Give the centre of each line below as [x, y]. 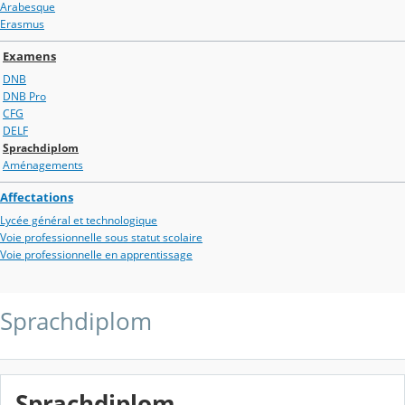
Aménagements [43, 165]
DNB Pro [24, 96]
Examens [29, 56]
